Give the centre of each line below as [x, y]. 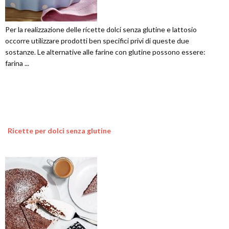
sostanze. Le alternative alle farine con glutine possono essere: [105, 52]
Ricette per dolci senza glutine [59, 131]
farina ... [17, 63]
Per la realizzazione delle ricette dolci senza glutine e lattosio [101, 30]
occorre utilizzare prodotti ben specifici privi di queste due [97, 41]
